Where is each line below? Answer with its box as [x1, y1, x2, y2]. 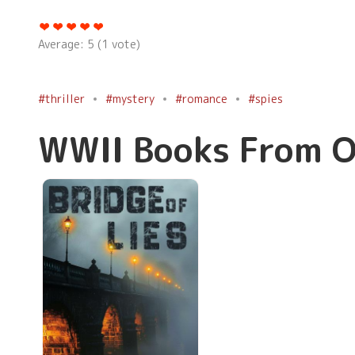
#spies [248, 91, 283, 107]
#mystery [105, 91, 155, 107]
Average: [38, 36, 87, 52]
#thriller [38, 91, 85, 107]
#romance [175, 91, 227, 107]
